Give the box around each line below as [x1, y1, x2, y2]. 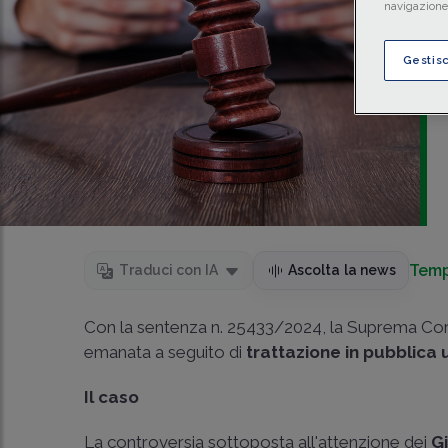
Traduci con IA [119, 262, 218, 278]
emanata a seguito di [84, 342, 247, 362]
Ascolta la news [287, 262, 397, 278]
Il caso [84, 387, 140, 407]
